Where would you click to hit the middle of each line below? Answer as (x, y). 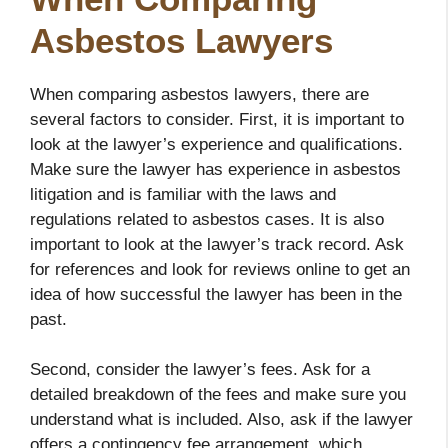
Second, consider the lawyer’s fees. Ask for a (200, 370)
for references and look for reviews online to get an (220, 269)
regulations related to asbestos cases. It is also (207, 219)
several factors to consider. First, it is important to (217, 119)
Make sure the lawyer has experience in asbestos (215, 169)
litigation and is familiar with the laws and (183, 194)
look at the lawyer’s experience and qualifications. (216, 144)
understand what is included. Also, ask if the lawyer (221, 420)
